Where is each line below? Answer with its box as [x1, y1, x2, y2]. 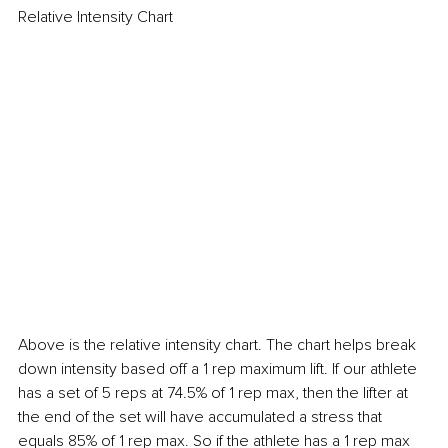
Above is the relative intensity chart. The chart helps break [18, 334, 420, 355]
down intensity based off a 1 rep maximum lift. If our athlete [18, 358, 421, 379]
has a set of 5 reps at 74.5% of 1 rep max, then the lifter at [18, 382, 412, 403]
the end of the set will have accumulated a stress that [18, 406, 386, 427]
